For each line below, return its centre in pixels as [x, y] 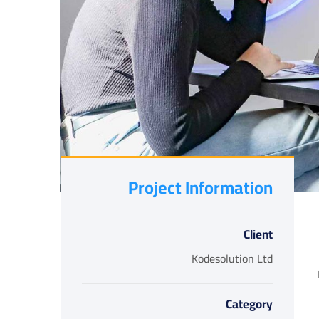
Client [258, 234]
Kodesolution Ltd [232, 258]
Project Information [200, 188]
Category [249, 304]
